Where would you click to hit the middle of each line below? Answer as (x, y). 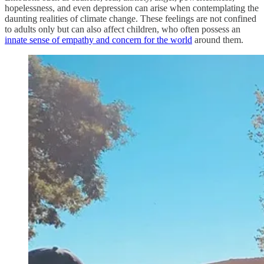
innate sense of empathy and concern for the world (98, 40)
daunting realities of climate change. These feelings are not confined (131, 19)
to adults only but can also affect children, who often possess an (123, 29)
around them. (219, 40)
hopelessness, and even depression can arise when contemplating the (132, 8)
